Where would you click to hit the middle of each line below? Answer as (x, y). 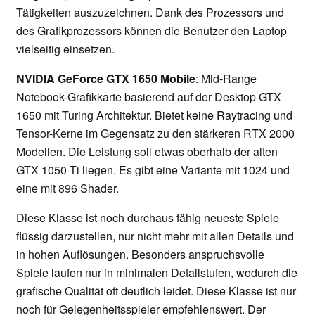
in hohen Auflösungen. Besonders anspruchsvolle (140, 255)
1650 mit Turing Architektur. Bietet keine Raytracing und (154, 115)
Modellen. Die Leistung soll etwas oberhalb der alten (147, 152)
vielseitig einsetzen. (65, 49)
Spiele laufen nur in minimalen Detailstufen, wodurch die (157, 273)
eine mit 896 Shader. (67, 188)
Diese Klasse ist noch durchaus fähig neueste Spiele (148, 218)
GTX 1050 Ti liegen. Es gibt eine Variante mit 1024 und (153, 170)
